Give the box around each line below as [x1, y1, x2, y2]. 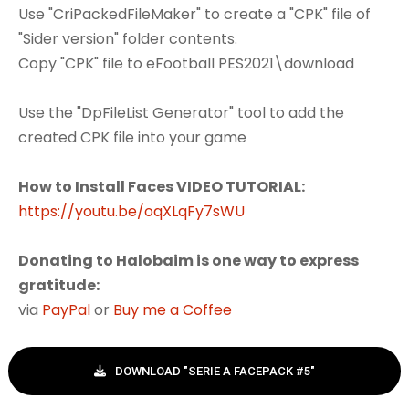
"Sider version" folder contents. [18, 28, 237, 50]
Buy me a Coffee [113, 299, 232, 321]
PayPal [42, 299, 90, 321]
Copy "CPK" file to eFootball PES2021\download [18, 53, 354, 75]
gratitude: [18, 275, 100, 297]
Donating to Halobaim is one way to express [18, 250, 359, 272]
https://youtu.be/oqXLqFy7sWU [18, 201, 245, 223]
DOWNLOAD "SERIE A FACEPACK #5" [115, 364, 315, 379]
